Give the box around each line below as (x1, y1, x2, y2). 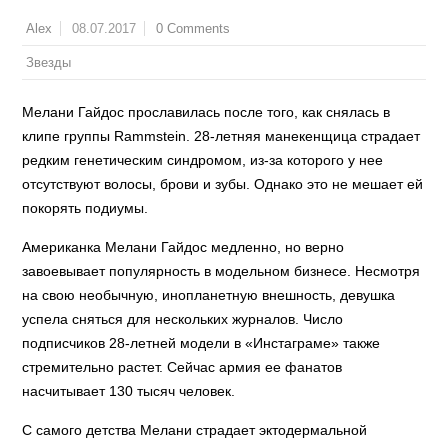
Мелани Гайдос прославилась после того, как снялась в (22, 104, 391, 120)
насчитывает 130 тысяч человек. (22, 383, 236, 399)
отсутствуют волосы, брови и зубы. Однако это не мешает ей (22, 176, 424, 192)
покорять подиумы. (22, 200, 149, 216)
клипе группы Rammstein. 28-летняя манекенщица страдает (22, 128, 421, 144)
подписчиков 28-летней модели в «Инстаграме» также (22, 335, 381, 351)
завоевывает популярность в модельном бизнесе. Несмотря (22, 263, 421, 279)
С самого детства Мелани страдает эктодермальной (22, 422, 368, 438)
